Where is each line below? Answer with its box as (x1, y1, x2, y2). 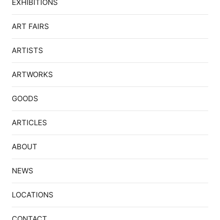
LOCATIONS (11, 190, 54, 199)
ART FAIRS (11, 22, 49, 31)
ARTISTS (11, 46, 43, 55)
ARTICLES (11, 118, 47, 127)
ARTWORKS (11, 70, 53, 79)
